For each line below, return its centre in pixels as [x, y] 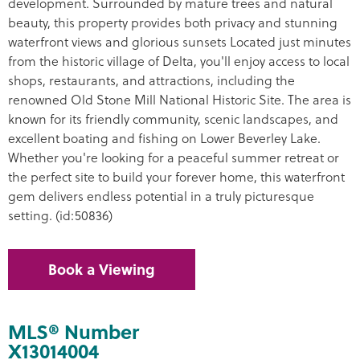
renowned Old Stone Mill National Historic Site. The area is [180, 100]
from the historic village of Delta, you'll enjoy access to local [179, 61]
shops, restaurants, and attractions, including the [151, 80]
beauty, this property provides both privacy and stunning [173, 22]
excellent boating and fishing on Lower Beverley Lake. [164, 138]
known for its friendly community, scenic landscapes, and [173, 119]
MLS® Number [74, 332]
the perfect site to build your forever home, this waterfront [176, 177]
